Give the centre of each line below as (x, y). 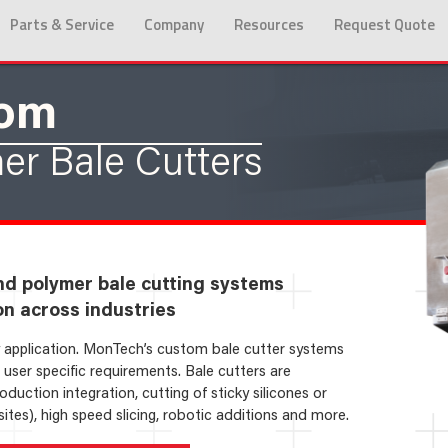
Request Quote (384, 24)
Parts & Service (62, 24)
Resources (269, 24)
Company (174, 24)
